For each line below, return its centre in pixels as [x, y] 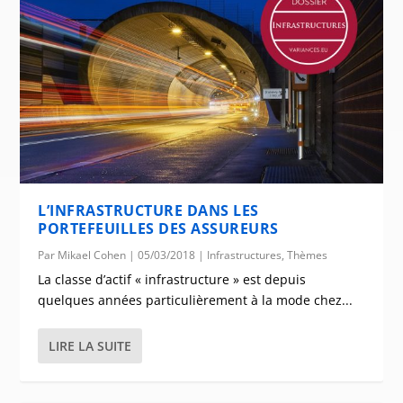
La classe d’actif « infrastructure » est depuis [172, 279]
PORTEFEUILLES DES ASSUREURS [158, 228]
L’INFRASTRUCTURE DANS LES [148, 210]
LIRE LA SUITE [90, 345]
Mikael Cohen [92, 255]
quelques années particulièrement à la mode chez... [196, 300]
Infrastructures [245, 255]
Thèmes [308, 255]
